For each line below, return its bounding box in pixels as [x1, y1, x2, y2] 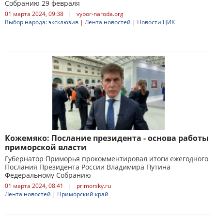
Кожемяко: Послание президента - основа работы [5, 133, 209, 143]
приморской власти [5, 142, 87, 153]
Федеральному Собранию [5, 170, 91, 180]
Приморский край [57, 190, 108, 198]
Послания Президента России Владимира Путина [5, 162, 170, 171]
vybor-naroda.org [77, 10, 124, 18]
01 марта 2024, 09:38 [5, 10, 63, 18]
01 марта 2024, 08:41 [5, 182, 63, 190]
